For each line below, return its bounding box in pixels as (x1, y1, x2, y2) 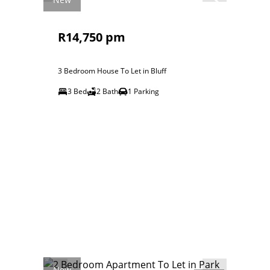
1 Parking (128, 86, 159, 96)
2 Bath (96, 86, 118, 96)
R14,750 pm (58, 29, 125, 45)
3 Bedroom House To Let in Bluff (58, 66, 166, 76)
